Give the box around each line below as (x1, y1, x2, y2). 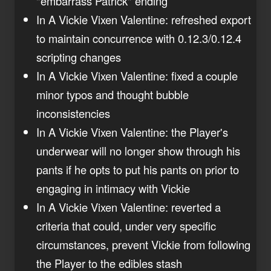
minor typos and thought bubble (36, 86, 189, 102)
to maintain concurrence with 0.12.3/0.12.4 (36, 30, 241, 46)
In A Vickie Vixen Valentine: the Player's (36, 123, 228, 140)
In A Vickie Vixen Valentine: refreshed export (36, 11, 251, 27)
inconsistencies (36, 105, 110, 121)
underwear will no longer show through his (36, 142, 240, 158)
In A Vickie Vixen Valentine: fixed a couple (36, 67, 238, 83)
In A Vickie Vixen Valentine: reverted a (36, 198, 221, 215)
